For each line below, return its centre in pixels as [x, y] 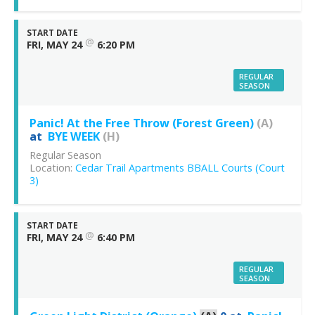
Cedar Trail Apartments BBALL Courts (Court [180, 168]
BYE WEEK [74, 136]
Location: [52, 168]
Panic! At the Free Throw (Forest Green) [142, 123]
